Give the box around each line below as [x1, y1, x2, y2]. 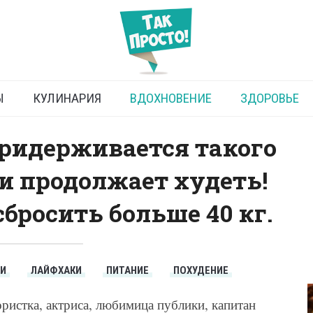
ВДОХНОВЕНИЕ [129, 90, 212, 107]
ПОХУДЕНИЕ [173, 264, 229, 277]
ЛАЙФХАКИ [31, 264, 82, 277]
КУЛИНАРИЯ [32, 90, 101, 107]
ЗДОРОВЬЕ [240, 90, 299, 107]
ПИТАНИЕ [106, 264, 150, 277]
